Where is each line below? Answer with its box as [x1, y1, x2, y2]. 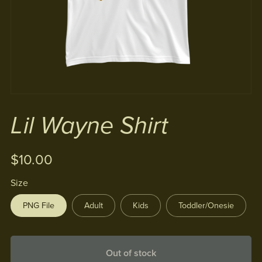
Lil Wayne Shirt [10, 111, 168, 141]
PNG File [22, 201, 54, 211]
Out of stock [106, 247, 156, 259]
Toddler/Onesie [178, 201, 234, 211]
